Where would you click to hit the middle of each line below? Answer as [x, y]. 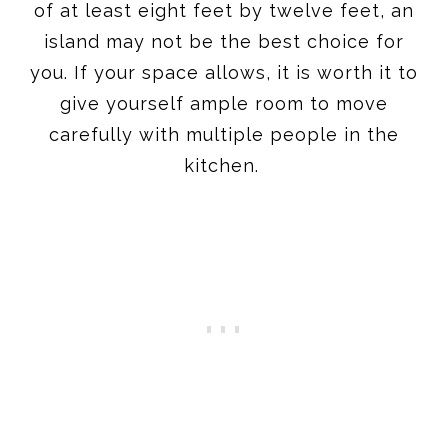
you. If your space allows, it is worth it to [224, 72]
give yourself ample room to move [224, 103]
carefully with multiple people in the [224, 134]
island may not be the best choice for [224, 41]
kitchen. [224, 165]
